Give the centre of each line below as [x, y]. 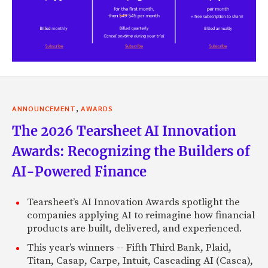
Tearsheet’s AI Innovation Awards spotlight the [133, 202]
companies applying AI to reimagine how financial [141, 216]
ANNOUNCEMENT [44, 109]
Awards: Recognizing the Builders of [131, 152]
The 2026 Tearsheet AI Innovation [124, 131]
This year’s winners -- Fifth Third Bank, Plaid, [129, 248]
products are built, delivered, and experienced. [135, 229]
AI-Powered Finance [79, 172]
